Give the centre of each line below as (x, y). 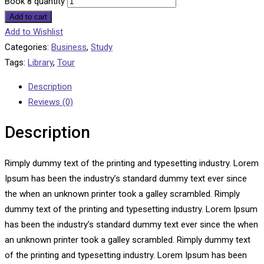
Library (40, 63)
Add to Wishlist (34, 32)
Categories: (27, 47)
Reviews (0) (51, 102)
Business (69, 47)
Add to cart (28, 17)
